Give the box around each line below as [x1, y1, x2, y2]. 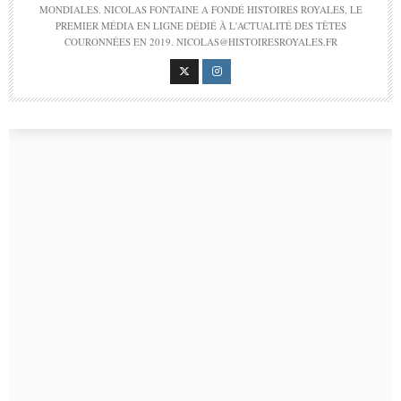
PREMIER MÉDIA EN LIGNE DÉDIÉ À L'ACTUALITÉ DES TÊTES [55, 19, 346, 33]
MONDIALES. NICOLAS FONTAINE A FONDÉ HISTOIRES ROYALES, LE [38, 3, 363, 17]
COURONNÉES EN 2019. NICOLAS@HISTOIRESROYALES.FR [64, 35, 337, 49]
